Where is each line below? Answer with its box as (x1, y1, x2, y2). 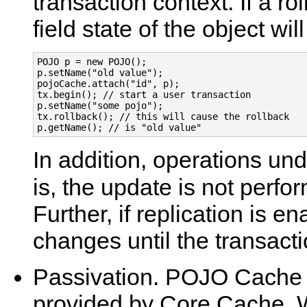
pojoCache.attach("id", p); (37, 77, 180, 89)
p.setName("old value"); (37, 66, 163, 78)
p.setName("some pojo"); (37, 99, 163, 111)
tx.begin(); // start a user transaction (37, 88, 251, 100)
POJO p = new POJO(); (37, 56, 147, 67)
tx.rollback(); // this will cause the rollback (37, 110, 289, 122)
